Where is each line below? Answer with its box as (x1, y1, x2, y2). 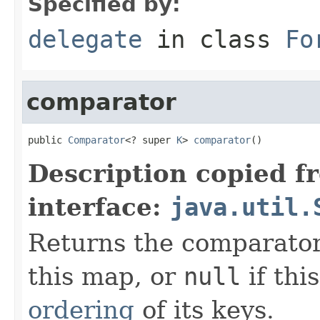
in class (142, 24, 285, 54)
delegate (28, 24, 142, 54)
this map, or (28, 261, 184, 291)
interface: (28, 192, 170, 221)
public (28, 134, 68, 146)
